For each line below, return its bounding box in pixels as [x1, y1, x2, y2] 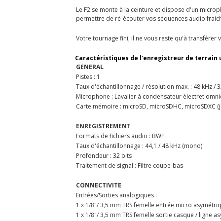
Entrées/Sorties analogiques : [76, 190, 157, 199]
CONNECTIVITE [76, 181, 121, 189]
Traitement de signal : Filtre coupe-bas [76, 161, 183, 170]
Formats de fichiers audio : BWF [76, 131, 164, 140]
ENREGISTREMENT [76, 121, 131, 130]
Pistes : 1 [76, 72, 100, 81]
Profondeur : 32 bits [76, 151, 132, 160]
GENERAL [76, 62, 104, 71]
